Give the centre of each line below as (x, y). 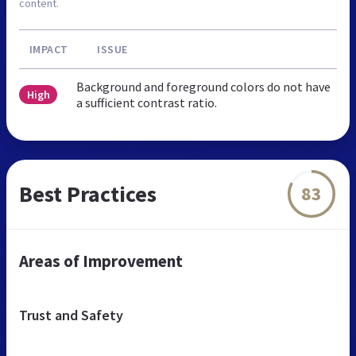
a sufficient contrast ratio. (147, 102)
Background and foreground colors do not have (204, 86)
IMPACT (48, 49)
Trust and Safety (71, 315)
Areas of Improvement (101, 261)
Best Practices (88, 193)
